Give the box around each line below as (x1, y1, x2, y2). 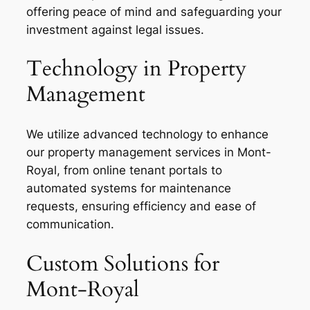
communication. (26, 217, 114, 231)
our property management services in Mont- (26, 145, 271, 159)
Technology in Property (26, 54, 246, 84)
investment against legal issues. (26, 22, 204, 37)
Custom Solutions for (26, 248, 219, 278)
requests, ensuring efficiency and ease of (26, 199, 256, 213)
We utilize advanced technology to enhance (26, 127, 268, 141)
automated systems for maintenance (26, 181, 231, 195)
